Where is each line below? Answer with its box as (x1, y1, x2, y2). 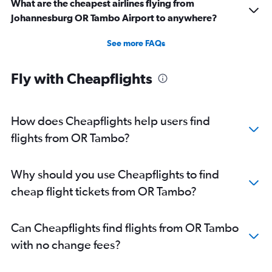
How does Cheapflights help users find (11, 114, 210, 128)
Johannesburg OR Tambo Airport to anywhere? (11, 12, 217, 24)
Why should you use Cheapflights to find (11, 167, 219, 182)
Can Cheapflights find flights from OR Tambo (11, 220, 239, 235)
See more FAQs (107, 38, 165, 49)
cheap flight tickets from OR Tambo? (11, 184, 197, 199)
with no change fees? (11, 237, 121, 252)
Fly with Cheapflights (11, 70, 152, 87)
